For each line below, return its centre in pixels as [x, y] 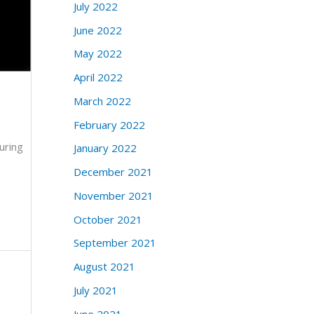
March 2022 [102, 101]
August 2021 [104, 267]
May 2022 [97, 54]
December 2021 [113, 172]
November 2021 [113, 195]
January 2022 [105, 148]
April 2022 [98, 77]
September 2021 [115, 243]
